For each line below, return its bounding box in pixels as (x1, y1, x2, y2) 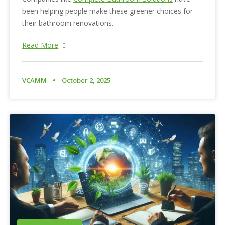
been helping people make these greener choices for (22, 6, 193, 16)
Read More (22, 40, 59, 50)
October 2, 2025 (62, 76, 111, 85)
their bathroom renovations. (22, 18, 114, 28)
